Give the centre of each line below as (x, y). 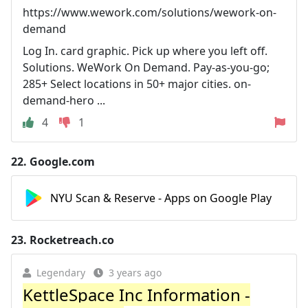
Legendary (61, 273)
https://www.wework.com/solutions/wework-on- (150, 12)
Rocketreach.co (72, 240)
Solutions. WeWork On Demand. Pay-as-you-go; (146, 67)
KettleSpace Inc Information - (136, 295)
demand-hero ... (64, 100)
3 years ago (135, 273)
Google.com (62, 162)
